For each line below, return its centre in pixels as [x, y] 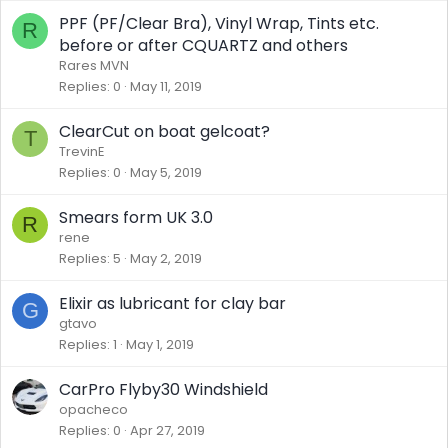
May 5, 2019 [166, 172]
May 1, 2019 [160, 344]
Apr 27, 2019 [167, 430]
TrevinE [82, 151]
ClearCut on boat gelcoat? [164, 131]
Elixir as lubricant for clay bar [172, 303]
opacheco [93, 409]
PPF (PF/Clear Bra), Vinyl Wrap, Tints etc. [219, 23]
